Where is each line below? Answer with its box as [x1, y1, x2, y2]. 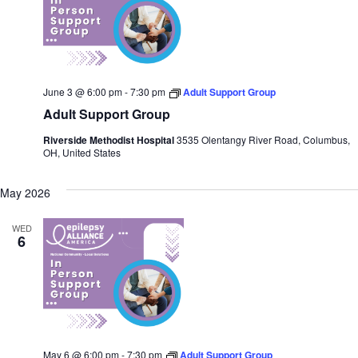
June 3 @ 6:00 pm [43, 84, 122, 98]
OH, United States [43, 145, 121, 159]
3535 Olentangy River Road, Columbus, [177, 132, 350, 146]
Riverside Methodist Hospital [43, 132, 177, 147]
